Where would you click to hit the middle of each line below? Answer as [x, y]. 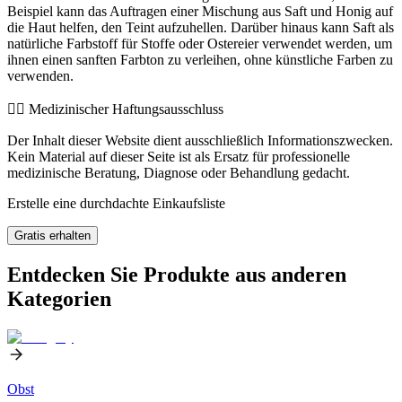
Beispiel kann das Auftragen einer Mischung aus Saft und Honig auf [200, 11]
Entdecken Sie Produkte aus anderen [177, 274]
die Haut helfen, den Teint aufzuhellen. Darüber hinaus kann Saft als [201, 27]
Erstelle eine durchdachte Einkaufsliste [116, 203]
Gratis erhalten [52, 235]
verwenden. [40, 75]
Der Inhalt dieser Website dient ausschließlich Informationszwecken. [200, 140]
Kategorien [59, 298]
